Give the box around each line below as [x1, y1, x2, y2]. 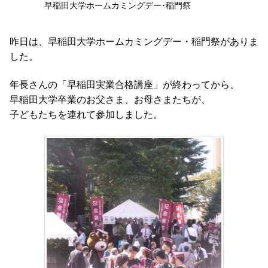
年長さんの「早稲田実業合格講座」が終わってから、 [10, 78, 239, 91]
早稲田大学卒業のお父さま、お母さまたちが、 [10, 93, 211, 106]
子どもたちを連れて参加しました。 [10, 108, 163, 121]
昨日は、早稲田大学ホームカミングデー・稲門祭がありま [10, 35, 258, 47]
